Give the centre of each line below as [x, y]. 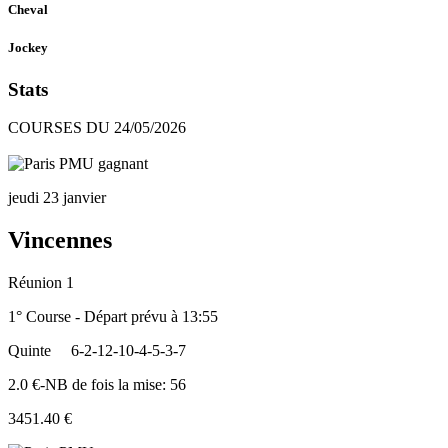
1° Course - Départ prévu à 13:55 [113, 317]
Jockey [28, 48]
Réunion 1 [41, 283]
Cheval [28, 10]
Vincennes [60, 240]
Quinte [29, 351]
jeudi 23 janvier [57, 198]
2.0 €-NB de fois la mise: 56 [97, 385]
